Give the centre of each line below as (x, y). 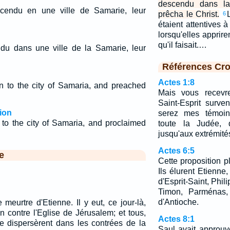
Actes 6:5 (176, 151)
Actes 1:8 (176, 82)
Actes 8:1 (176, 219)
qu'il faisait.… (182, 45)
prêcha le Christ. (189, 14)
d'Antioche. (178, 202)
